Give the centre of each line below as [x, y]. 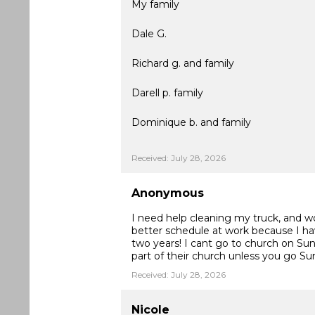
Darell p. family [167, 93]
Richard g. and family [183, 63]
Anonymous [168, 193]
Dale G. [149, 34]
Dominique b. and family [191, 122]
